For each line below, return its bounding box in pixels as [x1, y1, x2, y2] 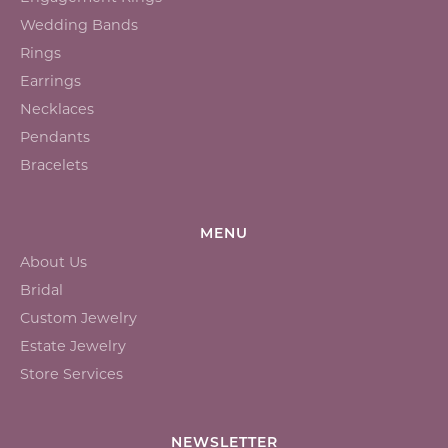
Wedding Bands [20, 15, 138, 34]
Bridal [20, 280, 63, 299]
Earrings [20, 71, 81, 90]
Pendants [20, 127, 90, 146]
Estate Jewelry [20, 336, 126, 355]
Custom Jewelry [20, 308, 137, 327]
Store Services [20, 364, 123, 383]
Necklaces [20, 99, 94, 118]
